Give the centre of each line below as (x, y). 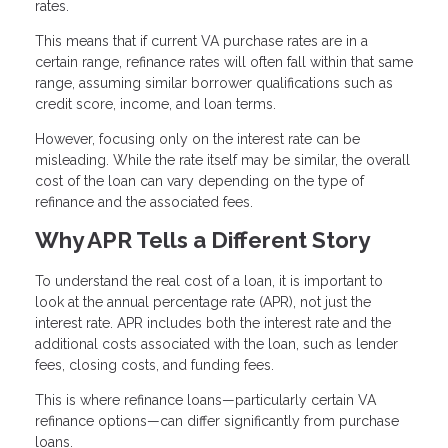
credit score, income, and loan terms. (155, 104)
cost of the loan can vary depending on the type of (199, 181)
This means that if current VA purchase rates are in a (201, 41)
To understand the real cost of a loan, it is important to (209, 281)
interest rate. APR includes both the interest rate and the (213, 323)
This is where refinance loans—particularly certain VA (205, 400)
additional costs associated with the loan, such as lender (216, 344)
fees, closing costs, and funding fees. (154, 365)
